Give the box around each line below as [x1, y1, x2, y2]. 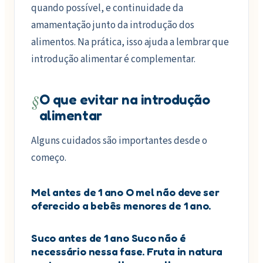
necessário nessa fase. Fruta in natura [31, 245, 222, 258]
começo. [31, 151, 66, 166]
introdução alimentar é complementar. [31, 52, 195, 67]
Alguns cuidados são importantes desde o [31, 134, 207, 149]
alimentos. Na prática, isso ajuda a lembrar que [31, 35, 229, 50]
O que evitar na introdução [39, 91, 210, 109]
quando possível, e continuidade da [31, 1, 183, 16]
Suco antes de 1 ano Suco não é [31, 231, 186, 245]
